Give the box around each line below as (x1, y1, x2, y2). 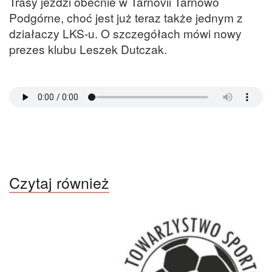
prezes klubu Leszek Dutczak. (9, 40, 167, 57)
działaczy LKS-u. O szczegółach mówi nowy (9, 24, 242, 41)
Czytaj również (9, 171, 109, 194)
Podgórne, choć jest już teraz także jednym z (9, 8, 243, 25)
